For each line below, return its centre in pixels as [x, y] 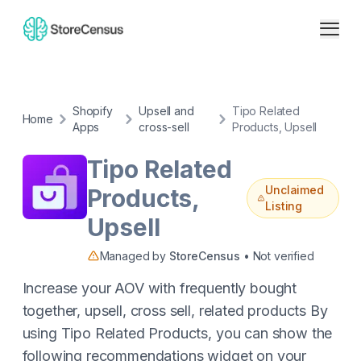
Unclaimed [295, 190]
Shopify [92, 111]
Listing [284, 206]
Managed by [134, 256]
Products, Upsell [274, 127]
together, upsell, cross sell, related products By [175, 311]
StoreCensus [204, 256]
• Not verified [277, 256]
